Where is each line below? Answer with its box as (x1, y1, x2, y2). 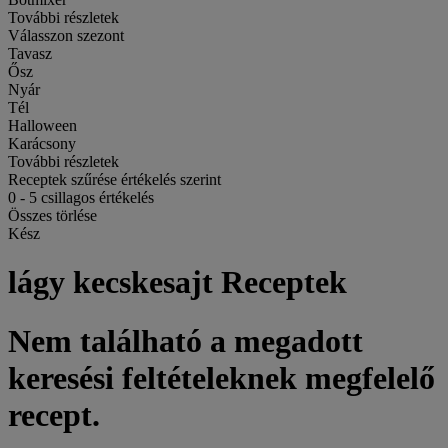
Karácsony (8, 135, 76, 152)
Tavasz (8, 45, 52, 62)
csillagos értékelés (37, 189, 154, 206)
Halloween (8, 117, 77, 134)
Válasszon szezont (8, 27, 124, 44)
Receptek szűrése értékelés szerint (8, 171, 221, 188)
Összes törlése (8, 207, 97, 224)
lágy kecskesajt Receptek (8, 264, 347, 301)
